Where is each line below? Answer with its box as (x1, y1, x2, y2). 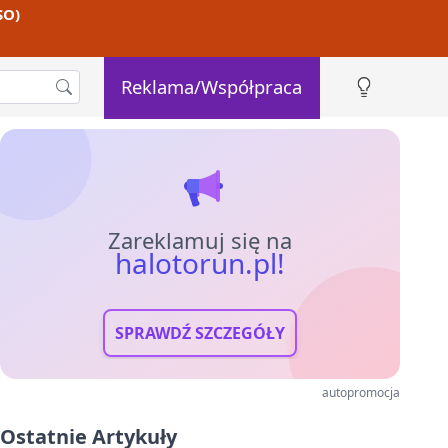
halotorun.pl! (115, 244, 285, 282)
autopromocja (322, 384, 400, 401)
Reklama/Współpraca (121, 73, 303, 99)
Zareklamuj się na (108, 225, 292, 255)
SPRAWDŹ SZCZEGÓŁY (115, 322, 285, 344)
